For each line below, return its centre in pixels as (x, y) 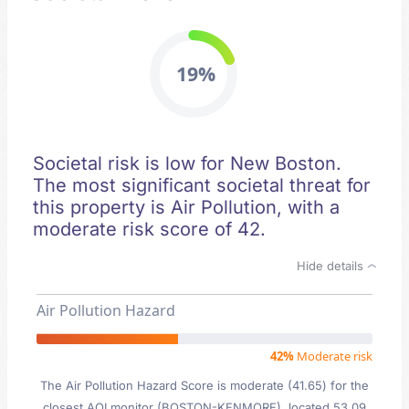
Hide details (332, 266)
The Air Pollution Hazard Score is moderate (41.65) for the (204, 385)
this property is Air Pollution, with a (186, 207)
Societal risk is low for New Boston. (187, 163)
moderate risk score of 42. (149, 229)
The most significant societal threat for (202, 185)
